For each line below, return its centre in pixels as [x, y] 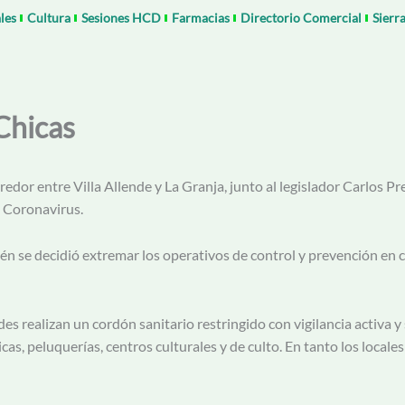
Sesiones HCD [121, 18]
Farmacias [200, 18]
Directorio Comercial [301, 18]
